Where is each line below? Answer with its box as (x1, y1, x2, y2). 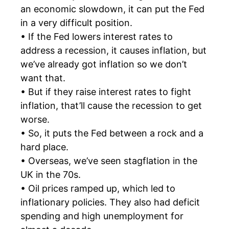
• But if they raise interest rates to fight (20, 86, 191, 97)
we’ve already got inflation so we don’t (20, 58, 187, 70)
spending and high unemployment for (20, 210, 184, 221)
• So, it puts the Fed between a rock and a (20, 127, 203, 139)
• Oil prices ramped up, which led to (20, 182, 175, 194)
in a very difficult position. (20, 17, 132, 28)
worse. (20, 113, 50, 125)
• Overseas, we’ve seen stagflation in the (20, 155, 197, 166)
